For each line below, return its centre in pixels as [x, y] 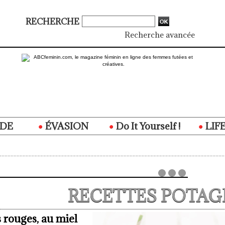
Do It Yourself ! [147, 126]
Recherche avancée [160, 35]
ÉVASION [66, 126]
